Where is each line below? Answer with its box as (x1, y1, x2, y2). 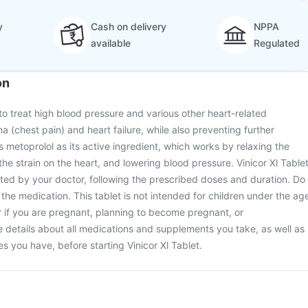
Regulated (254, 37, 300, 49)
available (90, 37, 131, 49)
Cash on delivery (90, 21, 166, 32)
